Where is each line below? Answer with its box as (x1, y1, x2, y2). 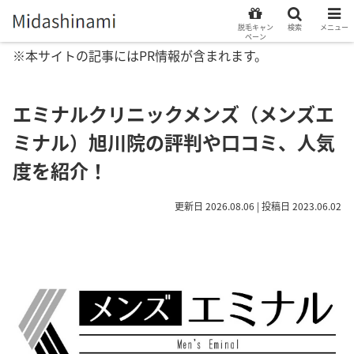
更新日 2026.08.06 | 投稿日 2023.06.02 (175, 199, 341, 213)
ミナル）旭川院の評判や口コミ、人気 (13, 128, 335, 156)
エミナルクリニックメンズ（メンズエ (13, 100, 334, 127)
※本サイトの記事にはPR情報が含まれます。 (13, 46, 267, 65)
